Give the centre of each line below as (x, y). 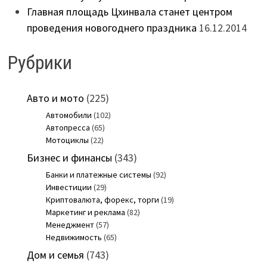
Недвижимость (74, 237)
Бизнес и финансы (69, 157)
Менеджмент (70, 224)
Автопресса (68, 127)
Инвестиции (69, 187)
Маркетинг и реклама (85, 212)
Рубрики (40, 63)
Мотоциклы (67, 140)
